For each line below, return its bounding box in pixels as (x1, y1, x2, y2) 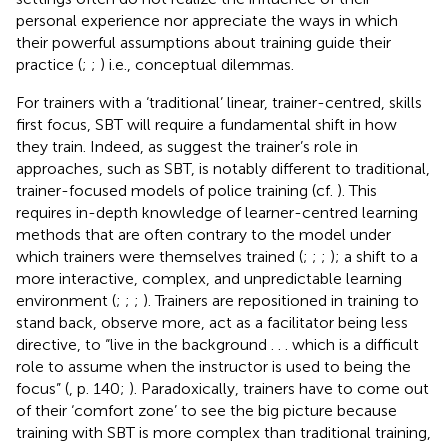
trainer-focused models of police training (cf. (16, 180, 337, 200)
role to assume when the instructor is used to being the (16, 356, 411, 376)
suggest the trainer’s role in (167, 136, 358, 156)
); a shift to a (330, 246, 418, 266)
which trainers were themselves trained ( (16, 246, 303, 266)
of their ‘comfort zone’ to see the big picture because (16, 400, 397, 420)
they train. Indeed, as (16, 136, 167, 156)
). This (337, 180, 377, 200)
